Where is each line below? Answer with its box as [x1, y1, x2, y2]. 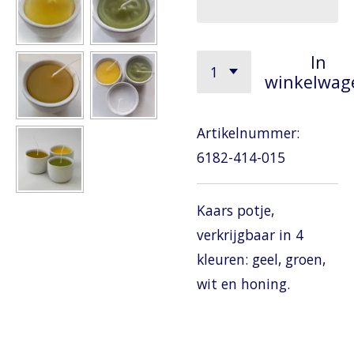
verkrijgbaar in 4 [197, 224, 303, 244]
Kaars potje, [197, 200, 274, 220]
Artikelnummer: [197, 122, 299, 142]
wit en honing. [197, 273, 290, 293]
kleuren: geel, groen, [197, 249, 326, 269]
